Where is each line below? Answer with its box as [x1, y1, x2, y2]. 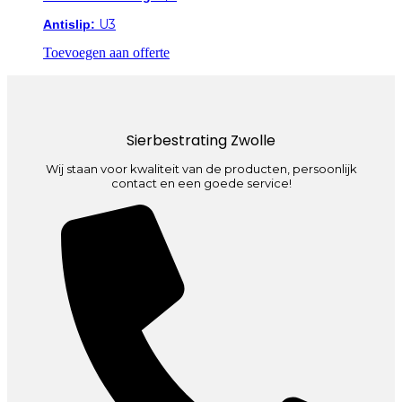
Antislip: [43, 16, 95, 31]
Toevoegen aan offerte [43, 44, 170, 60]
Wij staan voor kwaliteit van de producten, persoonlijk [45, 162, 357, 177]
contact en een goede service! [110, 176, 292, 191]
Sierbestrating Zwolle [127, 130, 275, 152]
